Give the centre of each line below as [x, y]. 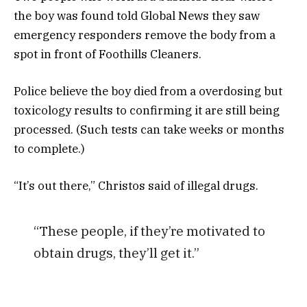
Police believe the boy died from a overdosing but [148, 91]
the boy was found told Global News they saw [137, 16]
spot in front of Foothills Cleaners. [108, 54]
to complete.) [49, 149]
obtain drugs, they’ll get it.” [116, 253]
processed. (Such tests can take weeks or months [149, 130]
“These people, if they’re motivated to [149, 231]
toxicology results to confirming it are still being [147, 111]
